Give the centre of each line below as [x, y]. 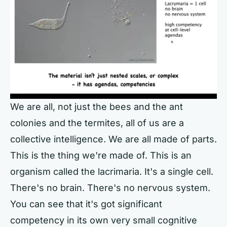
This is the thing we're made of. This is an [101, 155]
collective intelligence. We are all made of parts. [113, 139]
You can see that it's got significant [86, 204]
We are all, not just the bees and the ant [97, 106]
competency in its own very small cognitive [104, 220]
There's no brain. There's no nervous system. [110, 187]
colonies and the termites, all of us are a [97, 123]
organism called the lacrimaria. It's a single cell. [112, 171]
